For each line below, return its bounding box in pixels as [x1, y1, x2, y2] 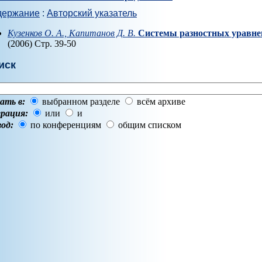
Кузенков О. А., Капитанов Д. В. [8, 27, 136, 38]
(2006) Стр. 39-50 [8, 38, 76, 49]
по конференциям [30, 119, 101, 130]
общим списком [118, 119, 181, 130]
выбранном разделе [42, 96, 120, 106]
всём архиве [137, 96, 185, 106]
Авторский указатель [47, 8, 137, 18]
